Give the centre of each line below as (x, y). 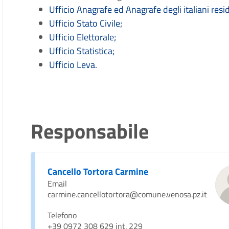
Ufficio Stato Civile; (86, 23)
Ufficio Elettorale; (83, 37)
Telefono (62, 215)
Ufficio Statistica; (82, 51)
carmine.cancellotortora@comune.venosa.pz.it (128, 194)
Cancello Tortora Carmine (98, 171)
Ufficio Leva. (73, 65)
